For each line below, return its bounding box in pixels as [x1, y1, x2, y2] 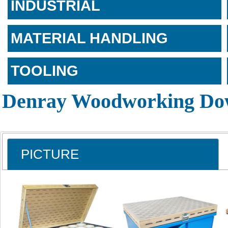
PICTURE [21, 146, 79, 162]
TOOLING [10, 62, 78, 79]
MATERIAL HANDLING [10, 30, 168, 46]
